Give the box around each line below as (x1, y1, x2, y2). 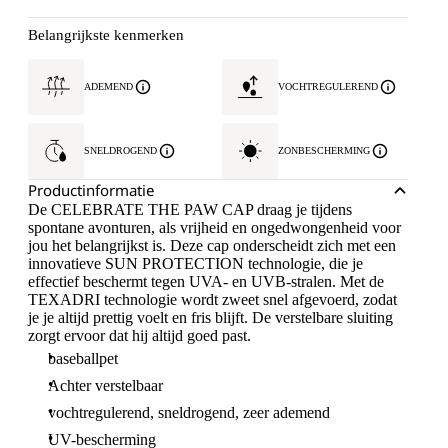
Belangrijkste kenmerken (28, 27, 184, 43)
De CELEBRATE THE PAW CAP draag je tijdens (28, 201, 352, 218)
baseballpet (48, 350, 118, 367)
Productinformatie (28, 180, 154, 200)
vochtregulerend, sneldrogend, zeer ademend (48, 404, 330, 421)
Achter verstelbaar (48, 377, 163, 394)
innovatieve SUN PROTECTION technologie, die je (28, 255, 363, 272)
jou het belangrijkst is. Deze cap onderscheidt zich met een (28, 237, 396, 254)
